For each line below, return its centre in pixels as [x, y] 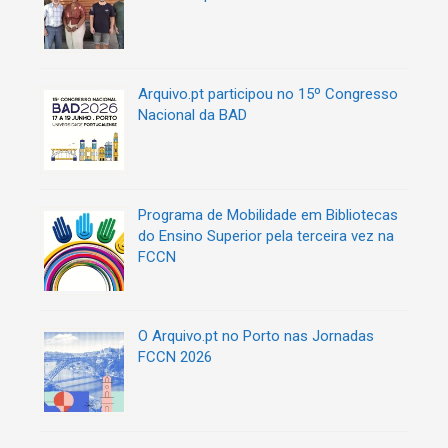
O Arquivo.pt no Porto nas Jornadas [256, 335]
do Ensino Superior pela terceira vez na [266, 235]
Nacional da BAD [192, 114]
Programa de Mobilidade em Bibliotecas [268, 214]
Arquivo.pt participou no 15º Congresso [268, 93]
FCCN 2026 [175, 356]
